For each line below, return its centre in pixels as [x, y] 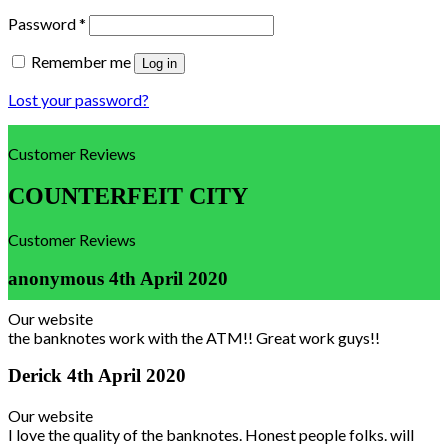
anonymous [58, 278]
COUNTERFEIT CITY [128, 196]
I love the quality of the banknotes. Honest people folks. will [211, 435]
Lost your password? [78, 100]
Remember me [81, 62]
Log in [159, 64]
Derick [37, 376]
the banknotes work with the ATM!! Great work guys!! [194, 337]
